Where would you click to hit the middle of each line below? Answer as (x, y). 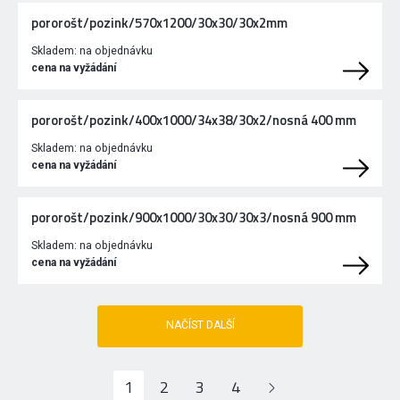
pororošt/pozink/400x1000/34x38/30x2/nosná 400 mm (194, 121)
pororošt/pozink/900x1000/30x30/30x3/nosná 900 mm (194, 218)
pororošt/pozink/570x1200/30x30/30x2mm (159, 23)
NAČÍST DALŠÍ (200, 325)
